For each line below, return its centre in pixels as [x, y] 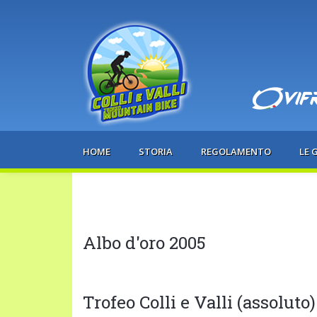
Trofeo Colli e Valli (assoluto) [199, 301]
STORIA [155, 151]
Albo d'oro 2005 [144, 242]
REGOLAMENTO [236, 151]
